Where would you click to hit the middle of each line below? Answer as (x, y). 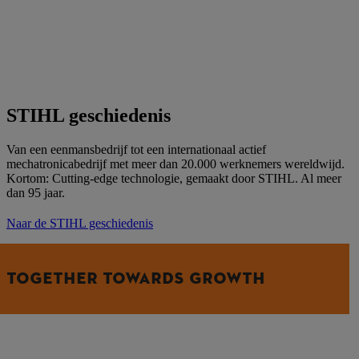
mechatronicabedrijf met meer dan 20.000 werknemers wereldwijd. (175, 163)
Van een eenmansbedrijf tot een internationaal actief (136, 149)
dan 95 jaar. (36, 192)
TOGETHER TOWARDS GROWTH (136, 278)
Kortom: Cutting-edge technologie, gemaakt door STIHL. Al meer (174, 178)
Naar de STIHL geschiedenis (80, 223)
